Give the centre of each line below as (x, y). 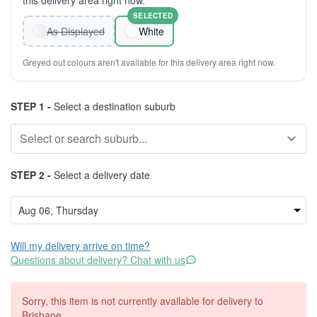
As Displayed (76, 31)
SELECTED (153, 16)
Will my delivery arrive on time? (80, 246)
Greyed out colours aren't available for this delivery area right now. (149, 62)
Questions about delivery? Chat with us (98, 260)
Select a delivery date (100, 175)
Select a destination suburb (113, 106)
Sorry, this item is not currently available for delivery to (143, 301)
